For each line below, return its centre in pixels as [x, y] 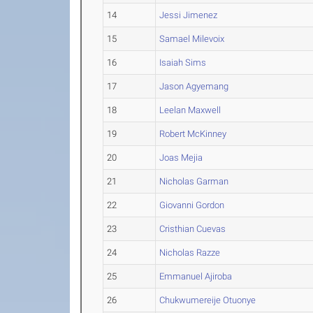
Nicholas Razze [190, 253]
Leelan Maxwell [190, 110]
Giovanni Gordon [192, 205]
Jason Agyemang [194, 86]
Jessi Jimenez [189, 15]
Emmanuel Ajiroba [196, 276]
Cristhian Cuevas [193, 229]
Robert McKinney [193, 134]
